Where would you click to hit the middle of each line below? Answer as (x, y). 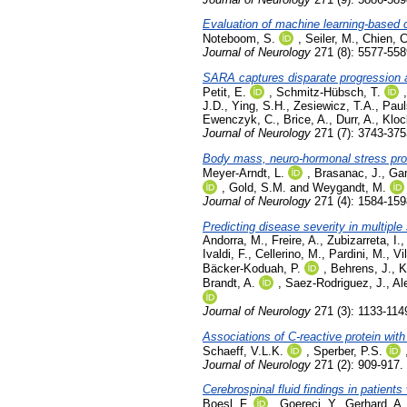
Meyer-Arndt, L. (243, 174)
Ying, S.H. (259, 106)
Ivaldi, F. (225, 253)
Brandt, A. (229, 283)
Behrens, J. (361, 268)
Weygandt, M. (349, 188)
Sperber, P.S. (348, 351)
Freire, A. (296, 240)
